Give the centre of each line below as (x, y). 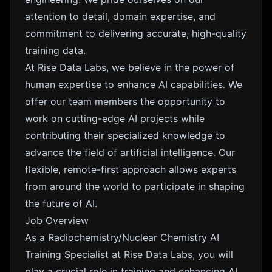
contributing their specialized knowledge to (125, 135)
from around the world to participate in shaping (135, 186)
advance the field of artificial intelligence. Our (130, 152)
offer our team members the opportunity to (125, 101)
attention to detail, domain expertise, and (120, 16)
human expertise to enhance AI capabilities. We (134, 84)
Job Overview (57, 220)
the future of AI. (61, 203)
